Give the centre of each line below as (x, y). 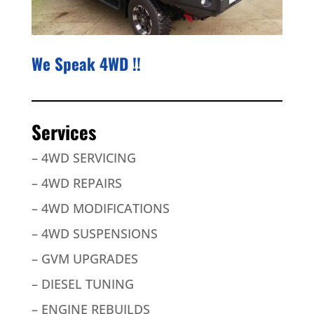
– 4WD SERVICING (83, 158)
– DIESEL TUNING (82, 284)
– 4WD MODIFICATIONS (100, 209)
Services (63, 132)
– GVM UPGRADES (84, 259)
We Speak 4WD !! (86, 64)
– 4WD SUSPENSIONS (94, 234)
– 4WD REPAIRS (76, 183)
